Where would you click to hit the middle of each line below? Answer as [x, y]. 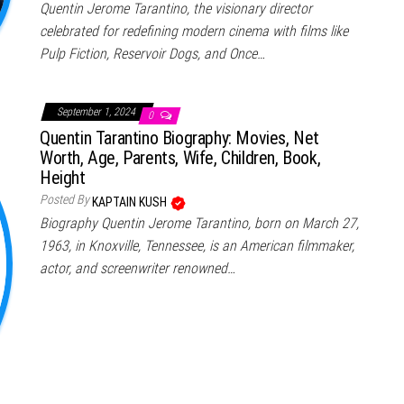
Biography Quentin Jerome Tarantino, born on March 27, [199, 224]
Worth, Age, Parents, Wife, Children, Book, [180, 158]
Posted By [64, 200]
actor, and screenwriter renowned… [138, 269]
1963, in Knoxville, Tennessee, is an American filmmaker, [197, 246]
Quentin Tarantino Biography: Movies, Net [180, 138]
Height [63, 178]
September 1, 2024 [97, 112]
